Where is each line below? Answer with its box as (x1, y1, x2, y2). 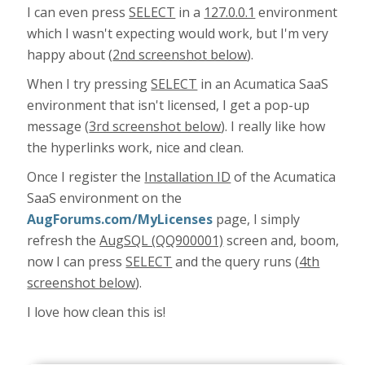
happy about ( (27, 46, 113, 64)
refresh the (27, 231, 100, 249)
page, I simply (213, 210, 301, 228)
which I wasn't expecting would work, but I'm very (27, 24, 329, 42)
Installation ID (144, 168, 231, 186)
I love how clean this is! (27, 303, 166, 321)
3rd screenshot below (89, 117, 222, 135)
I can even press (27, 3, 130, 21)
